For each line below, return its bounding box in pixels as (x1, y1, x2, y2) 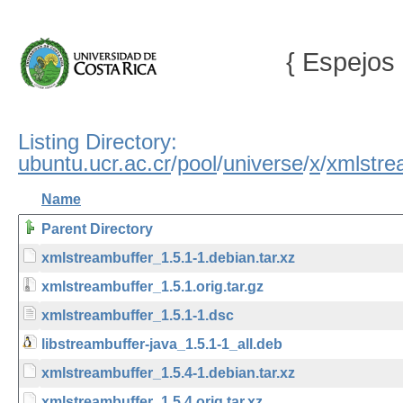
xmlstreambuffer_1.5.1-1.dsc (41, 308, 234, 323)
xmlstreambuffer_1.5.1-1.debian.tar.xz (41, 250, 295, 265)
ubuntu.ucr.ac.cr (18, 151, 171, 175)
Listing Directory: (18, 130, 177, 154)
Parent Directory (41, 221, 153, 237)
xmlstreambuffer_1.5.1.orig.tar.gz (41, 279, 264, 294)
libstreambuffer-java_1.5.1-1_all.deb (41, 336, 282, 352)
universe (223, 151, 303, 175)
